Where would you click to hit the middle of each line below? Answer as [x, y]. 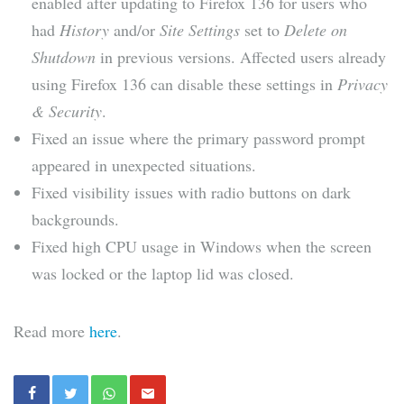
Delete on [316, 30]
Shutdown [64, 57]
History [84, 30]
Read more [51, 331]
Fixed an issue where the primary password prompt [198, 138]
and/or [134, 30]
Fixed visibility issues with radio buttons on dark [191, 193]
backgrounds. [75, 220]
